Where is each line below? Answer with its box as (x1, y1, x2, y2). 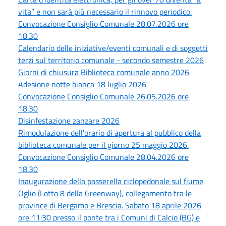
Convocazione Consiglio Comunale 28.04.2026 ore (18, 150, 189, 163)
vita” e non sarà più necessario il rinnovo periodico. (18, 5, 192, 18)
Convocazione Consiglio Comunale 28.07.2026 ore (18, 17, 189, 30)
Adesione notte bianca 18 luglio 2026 (18, 78, 146, 90)
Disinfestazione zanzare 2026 (18, 114, 120, 127)
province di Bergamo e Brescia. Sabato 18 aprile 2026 (18, 199, 201, 211)
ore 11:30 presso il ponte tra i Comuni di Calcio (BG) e (18, 211, 200, 223)
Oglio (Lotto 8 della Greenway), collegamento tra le (18, 187, 192, 199)
